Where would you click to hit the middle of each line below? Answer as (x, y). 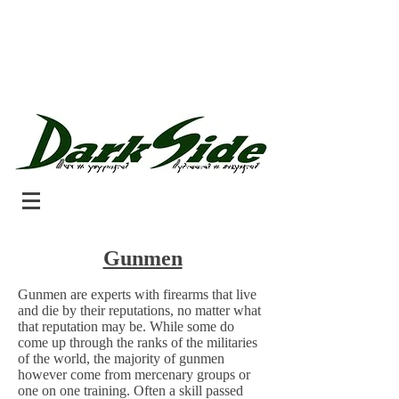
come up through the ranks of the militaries (138, 342)
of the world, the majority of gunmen (121, 358)
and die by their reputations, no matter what (139, 310)
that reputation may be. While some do (126, 326)
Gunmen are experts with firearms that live (137, 294)
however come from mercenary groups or (134, 375)
